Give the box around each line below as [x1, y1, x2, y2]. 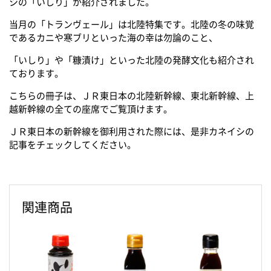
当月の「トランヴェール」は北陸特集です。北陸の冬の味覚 [9, 18, 254, 31]
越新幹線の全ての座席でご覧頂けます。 [9, 102, 172, 116]
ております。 [9, 67, 64, 80]
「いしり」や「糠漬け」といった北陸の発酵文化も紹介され [9, 53, 254, 67]
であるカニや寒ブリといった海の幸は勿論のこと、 [9, 31, 218, 45]
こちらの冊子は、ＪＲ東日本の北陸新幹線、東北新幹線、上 [9, 89, 254, 103]
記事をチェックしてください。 [9, 138, 136, 152]
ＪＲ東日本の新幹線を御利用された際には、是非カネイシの [9, 125, 254, 139]
